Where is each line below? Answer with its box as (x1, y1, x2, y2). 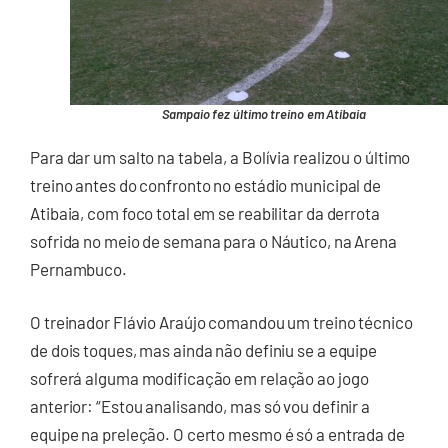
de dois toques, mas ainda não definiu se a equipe (30, 340, 378, 361)
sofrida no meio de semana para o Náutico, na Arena (30, 230, 397, 251)
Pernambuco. (30, 258, 127, 279)
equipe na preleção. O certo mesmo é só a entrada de (30, 424, 405, 445)
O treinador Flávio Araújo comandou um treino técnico (30, 312, 413, 333)
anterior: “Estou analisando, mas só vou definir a (30, 396, 371, 417)
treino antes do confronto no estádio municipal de (30, 174, 382, 195)
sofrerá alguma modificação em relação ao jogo (30, 368, 369, 389)
